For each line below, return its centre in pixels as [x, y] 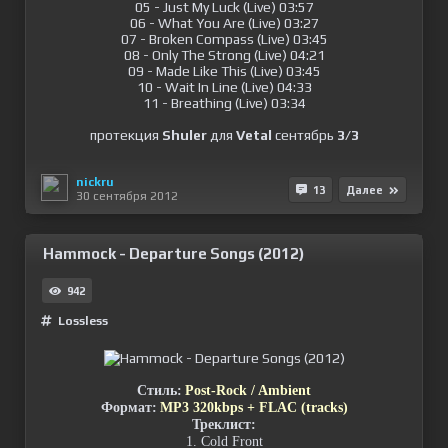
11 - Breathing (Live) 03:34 [224, 103]
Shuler [184, 135]
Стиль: [159, 390]
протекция [125, 135]
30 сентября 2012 [127, 195]
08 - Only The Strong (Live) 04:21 [224, 55]
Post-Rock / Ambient [248, 390]
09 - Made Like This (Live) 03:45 [224, 71]
